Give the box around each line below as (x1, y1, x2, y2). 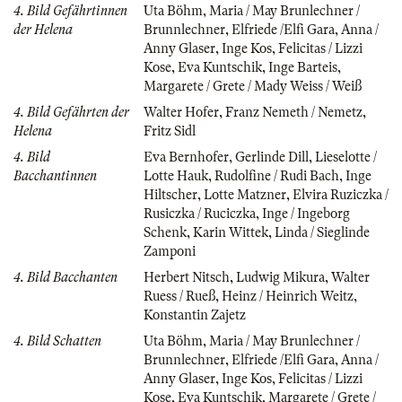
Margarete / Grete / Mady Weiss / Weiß (144, 78, 362, 93)
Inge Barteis (268, 59, 337, 74)
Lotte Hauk (144, 168, 208, 183)
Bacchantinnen (13, 168, 97, 183)
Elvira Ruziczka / (293, 187, 389, 202)
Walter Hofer (144, 104, 219, 119)
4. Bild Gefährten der (13, 104, 129, 119)
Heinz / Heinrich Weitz (222, 288, 354, 303)
